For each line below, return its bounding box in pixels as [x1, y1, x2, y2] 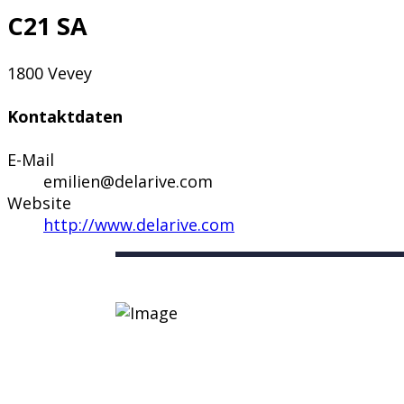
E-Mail [7, 149, 54, 171]
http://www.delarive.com [43, 214, 234, 236]
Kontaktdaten [7, 106, 123, 128]
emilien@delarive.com [43, 170, 213, 193]
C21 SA [7, 8, 87, 42]
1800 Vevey [7, 62, 92, 85]
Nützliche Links [115, 345, 313, 383]
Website [7, 192, 71, 215]
